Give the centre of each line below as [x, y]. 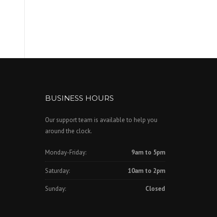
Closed [155, 188]
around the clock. [68, 131]
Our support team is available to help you [101, 120]
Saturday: [57, 170]
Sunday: [55, 188]
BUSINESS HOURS [79, 98]
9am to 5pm [148, 153]
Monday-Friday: [65, 153]
